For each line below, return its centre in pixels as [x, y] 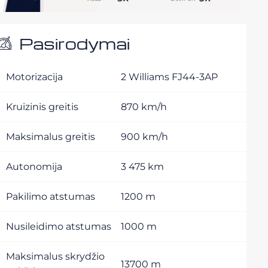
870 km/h [144, 107]
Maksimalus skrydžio [55, 256]
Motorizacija [34, 77]
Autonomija [34, 167]
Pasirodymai [74, 43]
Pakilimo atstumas [51, 197]
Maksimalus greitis [51, 137]
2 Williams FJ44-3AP [169, 77]
